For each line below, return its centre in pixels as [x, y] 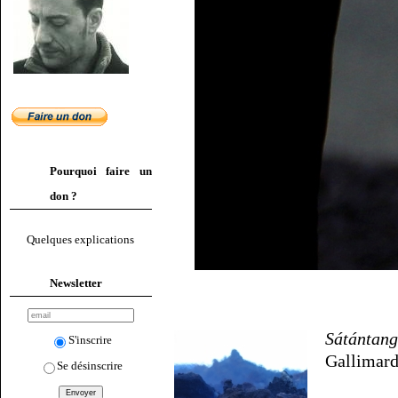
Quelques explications [81, 240]
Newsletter [76, 283]
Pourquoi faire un [101, 171]
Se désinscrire [90, 365]
